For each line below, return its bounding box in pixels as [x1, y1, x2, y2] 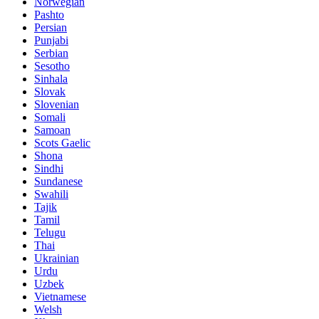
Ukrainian [34, 252, 79, 265]
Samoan [34, 124, 70, 137]
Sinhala [34, 73, 68, 85]
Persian [34, 21, 67, 34]
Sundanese [34, 175, 83, 188]
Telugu [34, 226, 66, 239]
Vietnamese [34, 291, 86, 303]
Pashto [34, 9, 64, 21]
